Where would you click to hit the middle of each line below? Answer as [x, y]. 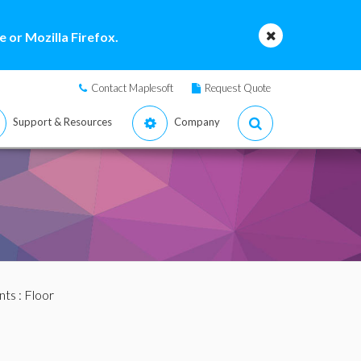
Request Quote [238, 88]
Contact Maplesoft [132, 88]
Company [197, 122]
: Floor [35, 295]
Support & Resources [62, 122]
